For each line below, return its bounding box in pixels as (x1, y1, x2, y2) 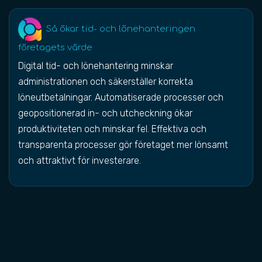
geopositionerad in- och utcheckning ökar (18, 108, 192, 119)
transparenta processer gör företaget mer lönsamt (18, 139, 228, 150)
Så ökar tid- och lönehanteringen (42, 24, 195, 35)
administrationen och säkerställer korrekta (18, 76, 193, 87)
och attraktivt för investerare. (18, 155, 141, 166)
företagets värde (18, 43, 92, 53)
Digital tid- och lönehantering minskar (18, 60, 173, 71)
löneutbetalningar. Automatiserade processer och (18, 92, 223, 103)
